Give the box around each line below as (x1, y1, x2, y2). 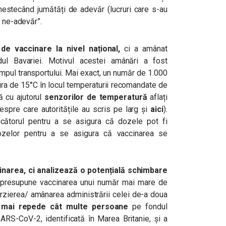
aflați (150, 92, 167, 102)
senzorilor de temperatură (44, 92, 147, 102)
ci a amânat (124, 44, 167, 53)
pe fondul (132, 202, 167, 211)
